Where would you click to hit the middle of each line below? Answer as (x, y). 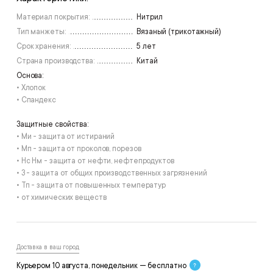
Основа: (30, 75)
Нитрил (150, 17)
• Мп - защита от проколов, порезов (79, 148)
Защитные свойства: (52, 124)
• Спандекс (36, 100)
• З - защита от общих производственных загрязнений (112, 173)
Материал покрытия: (53, 17)
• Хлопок (31, 87)
